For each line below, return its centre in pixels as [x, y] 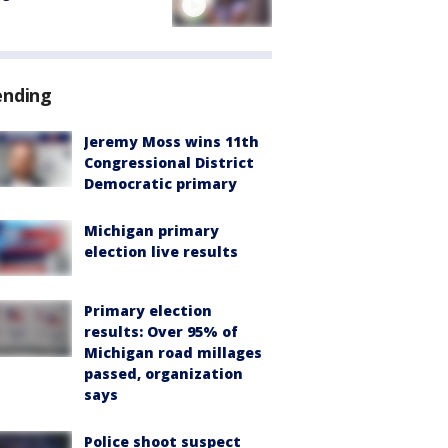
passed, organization [163, 374]
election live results [161, 252]
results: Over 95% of [161, 332]
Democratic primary [160, 184]
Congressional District [169, 163]
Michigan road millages [173, 353]
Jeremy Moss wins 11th [171, 142]
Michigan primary [151, 231]
